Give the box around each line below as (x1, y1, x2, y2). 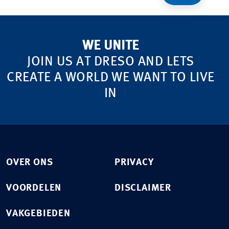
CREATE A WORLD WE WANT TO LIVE (7, 71, 215, 84)
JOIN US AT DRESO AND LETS (27, 55, 194, 68)
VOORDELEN (6, 183, 62, 193)
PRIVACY (114, 157, 154, 168)
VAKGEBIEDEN (6, 209, 71, 219)
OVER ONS (6, 157, 53, 168)
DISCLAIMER (114, 183, 171, 193)
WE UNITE (82, 39, 139, 53)
